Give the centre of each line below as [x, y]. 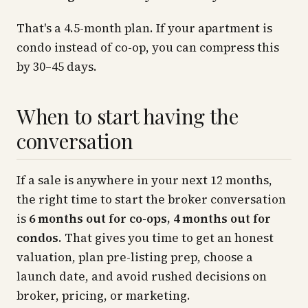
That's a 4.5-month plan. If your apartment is [144, 28]
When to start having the [128, 116]
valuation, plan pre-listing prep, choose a [135, 257]
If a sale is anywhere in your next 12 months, [144, 180]
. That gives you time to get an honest [166, 238]
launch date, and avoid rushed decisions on [142, 276]
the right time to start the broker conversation [151, 199]
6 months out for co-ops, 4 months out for [150, 219]
